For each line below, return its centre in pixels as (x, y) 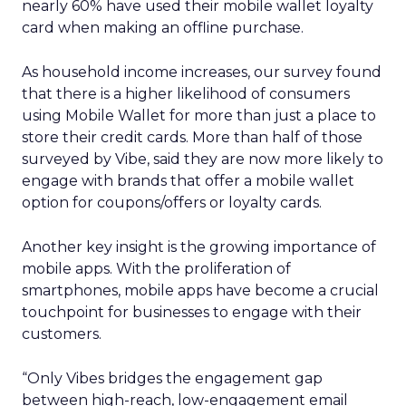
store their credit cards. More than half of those (192, 137)
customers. (62, 334)
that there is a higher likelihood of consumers (186, 94)
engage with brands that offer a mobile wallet (188, 181)
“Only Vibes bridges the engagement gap (172, 378)
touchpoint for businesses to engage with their (192, 312)
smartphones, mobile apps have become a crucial (200, 290)
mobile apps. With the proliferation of (156, 269)
